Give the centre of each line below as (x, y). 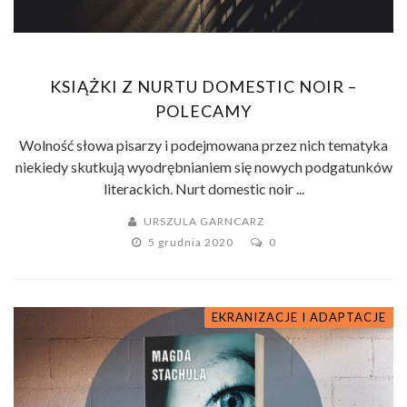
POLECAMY (203, 110)
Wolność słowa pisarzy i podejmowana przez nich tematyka (203, 144)
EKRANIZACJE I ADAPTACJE (299, 317)
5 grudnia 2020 (192, 242)
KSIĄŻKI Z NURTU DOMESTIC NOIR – (203, 86)
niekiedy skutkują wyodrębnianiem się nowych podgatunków (203, 166)
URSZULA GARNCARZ (204, 221)
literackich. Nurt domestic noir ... (203, 188)
